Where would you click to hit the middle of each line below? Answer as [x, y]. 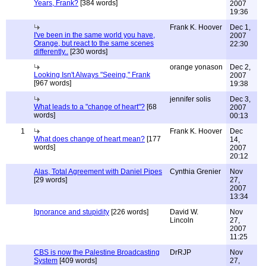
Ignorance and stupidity [72, 212]
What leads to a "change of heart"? [89, 107]
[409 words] [77, 261]
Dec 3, [240, 99]
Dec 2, [240, 67]
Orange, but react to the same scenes [94, 43]
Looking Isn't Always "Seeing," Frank [92, 75]
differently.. [51, 52]
